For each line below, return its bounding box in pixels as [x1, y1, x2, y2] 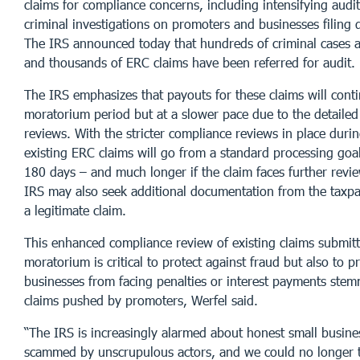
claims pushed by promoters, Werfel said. [24, 292, 258, 308]
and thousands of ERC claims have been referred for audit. [24, 54, 355, 70]
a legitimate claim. [24, 202, 126, 218]
